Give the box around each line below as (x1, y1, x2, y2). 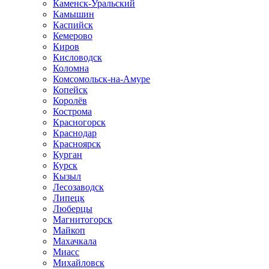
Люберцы (53, 204, 92, 214)
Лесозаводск (53, 182, 104, 192)
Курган (53, 150, 82, 160)
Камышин (53, 9, 94, 19)
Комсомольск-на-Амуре (53, 74, 150, 84)
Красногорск (53, 117, 106, 127)
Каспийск (53, 20, 93, 30)
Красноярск (53, 139, 101, 149)
